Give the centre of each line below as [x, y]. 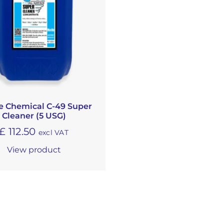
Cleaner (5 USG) [34, 115]
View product [34, 149]
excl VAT [53, 132]
